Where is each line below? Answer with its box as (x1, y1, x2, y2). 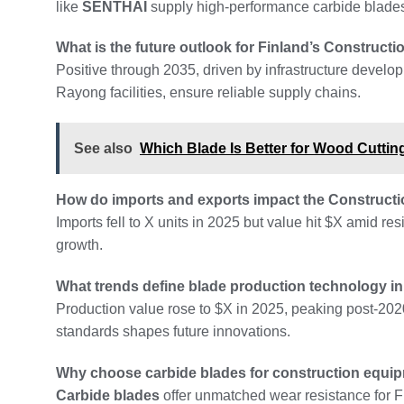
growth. (56, 237, 103, 253)
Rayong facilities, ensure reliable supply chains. (56, 85, 361, 101)
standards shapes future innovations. (56, 323, 290, 339)
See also (74, 141, 133, 157)
